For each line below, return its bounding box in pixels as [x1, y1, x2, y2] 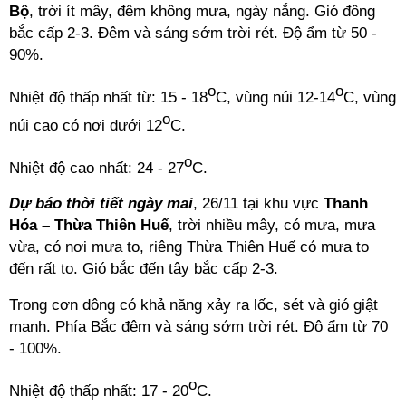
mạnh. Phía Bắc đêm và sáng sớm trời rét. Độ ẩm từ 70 [9, 318, 388, 336]
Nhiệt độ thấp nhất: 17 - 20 [9, 382, 188, 400]
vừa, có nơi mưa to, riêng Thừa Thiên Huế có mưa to [9, 238, 369, 256]
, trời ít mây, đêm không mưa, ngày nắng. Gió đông [29, 3, 375, 21]
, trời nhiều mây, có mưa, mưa [169, 217, 375, 235]
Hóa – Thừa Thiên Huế [9, 217, 169, 235]
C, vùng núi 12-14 [216, 88, 335, 106]
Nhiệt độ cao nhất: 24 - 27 [9, 159, 184, 177]
